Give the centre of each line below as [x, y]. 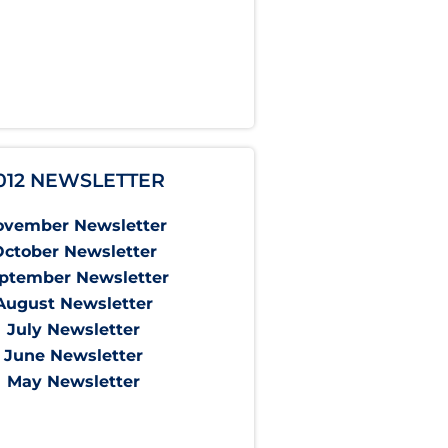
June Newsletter [74, 356]
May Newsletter [74, 382]
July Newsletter [74, 330]
